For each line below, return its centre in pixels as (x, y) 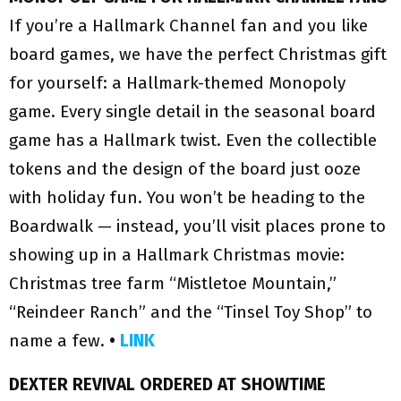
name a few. (59, 341)
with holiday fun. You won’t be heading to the (187, 198)
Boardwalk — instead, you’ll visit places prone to (197, 226)
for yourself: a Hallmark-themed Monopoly (177, 83)
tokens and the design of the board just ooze (185, 169)
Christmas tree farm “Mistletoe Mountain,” (173, 284)
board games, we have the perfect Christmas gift (198, 55)
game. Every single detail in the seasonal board (192, 112)
